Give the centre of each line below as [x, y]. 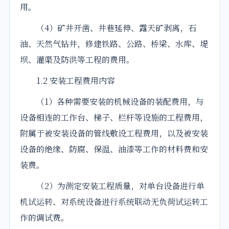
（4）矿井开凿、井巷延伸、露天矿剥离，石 [108, 28]
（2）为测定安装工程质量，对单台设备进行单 [112, 186]
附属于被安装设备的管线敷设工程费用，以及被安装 [114, 133]
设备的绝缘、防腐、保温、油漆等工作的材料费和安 [114, 149]
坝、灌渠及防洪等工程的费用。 [77, 60]
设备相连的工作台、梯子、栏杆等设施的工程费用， [114, 118]
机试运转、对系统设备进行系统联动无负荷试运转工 [114, 202]
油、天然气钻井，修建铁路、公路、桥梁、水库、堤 [114, 44]
